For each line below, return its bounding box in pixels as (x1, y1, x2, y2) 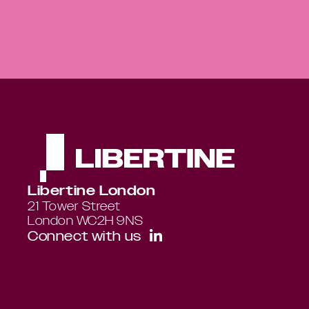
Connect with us (28, 226, 141, 246)
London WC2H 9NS (28, 212, 143, 229)
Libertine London (28, 181, 156, 200)
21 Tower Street (28, 197, 121, 215)
